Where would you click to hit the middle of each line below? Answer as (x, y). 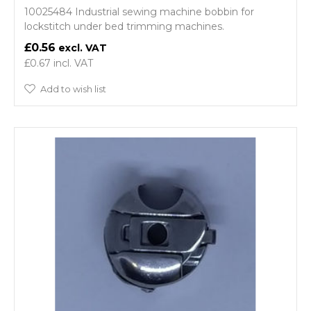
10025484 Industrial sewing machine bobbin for (139, 11)
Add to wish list (73, 89)
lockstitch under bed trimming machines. (124, 26)
